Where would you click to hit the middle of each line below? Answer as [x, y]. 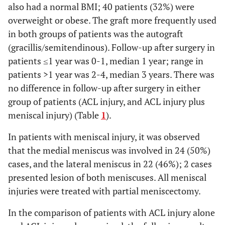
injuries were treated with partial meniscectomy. [104, 191]
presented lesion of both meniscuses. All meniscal [107, 177]
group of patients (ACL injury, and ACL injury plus [106, 101]
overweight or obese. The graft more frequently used [112, 20]
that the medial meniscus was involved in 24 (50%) [109, 150]
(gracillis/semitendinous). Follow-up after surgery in [111, 47]
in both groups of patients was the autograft [96, 34]
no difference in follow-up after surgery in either [104, 88]
